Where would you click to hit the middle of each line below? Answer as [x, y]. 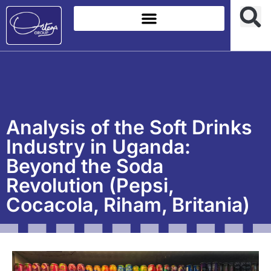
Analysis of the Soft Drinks [129, 127]
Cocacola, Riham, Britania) [128, 204]
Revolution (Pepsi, [90, 185]
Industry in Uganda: [98, 146]
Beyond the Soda [85, 166]
